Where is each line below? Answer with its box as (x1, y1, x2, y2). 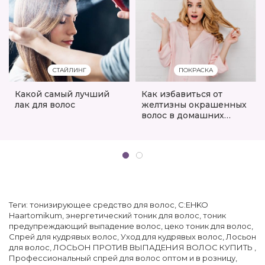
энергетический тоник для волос (66, 210, 199, 220)
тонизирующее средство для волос (30, 199, 174, 209)
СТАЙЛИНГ (52, 66, 86, 74)
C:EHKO (178, 199, 208, 209)
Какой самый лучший (15, 88, 109, 99)
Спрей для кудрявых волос (9, 231, 117, 241)
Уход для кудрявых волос (121, 231, 222, 241)
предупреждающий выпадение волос (9, 221, 161, 231)
